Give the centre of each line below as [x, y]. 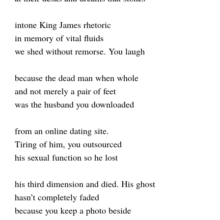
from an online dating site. [62, 131]
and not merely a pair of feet [65, 91]
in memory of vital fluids [59, 38]
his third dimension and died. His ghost [85, 184]
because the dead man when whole [77, 78]
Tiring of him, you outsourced [68, 144]
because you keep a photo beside [73, 210]
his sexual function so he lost [66, 157]
